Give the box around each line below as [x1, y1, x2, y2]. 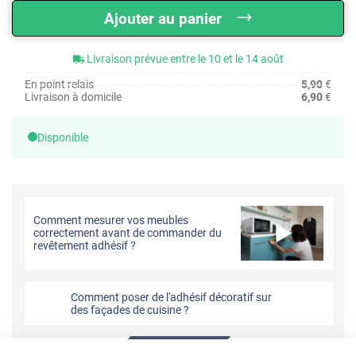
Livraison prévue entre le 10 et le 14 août [86, 52, 284, 65]
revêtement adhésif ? [33, 239, 137, 253]
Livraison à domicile [25, 90, 122, 103]
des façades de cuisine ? [71, 304, 190, 317]
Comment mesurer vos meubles [33, 214, 189, 227]
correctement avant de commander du [33, 226, 222, 240]
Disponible [37, 130, 88, 144]
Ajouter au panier [104, 9, 222, 28]
